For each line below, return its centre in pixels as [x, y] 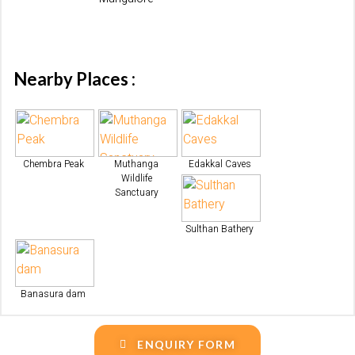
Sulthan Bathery [219, 229]
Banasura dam [53, 294]
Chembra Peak [53, 164]
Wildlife [136, 179]
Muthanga [136, 164]
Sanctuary [136, 193]
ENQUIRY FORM [186, 345]
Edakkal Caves [219, 164]
